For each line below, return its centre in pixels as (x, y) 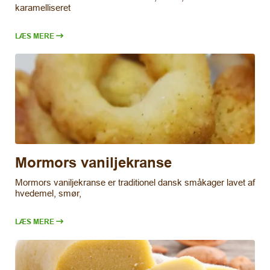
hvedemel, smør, (48, 193)
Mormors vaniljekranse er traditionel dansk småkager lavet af (135, 183)
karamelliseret (43, 7)
